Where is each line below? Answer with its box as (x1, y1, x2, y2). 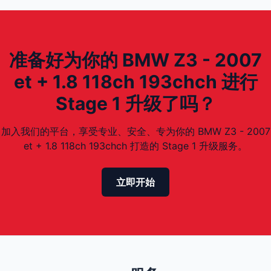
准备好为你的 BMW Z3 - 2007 (9, 49, 262, 71)
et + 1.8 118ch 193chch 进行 (13, 71, 258, 93)
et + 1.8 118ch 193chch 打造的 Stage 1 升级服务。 (24, 140, 247, 152)
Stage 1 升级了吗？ (55, 93, 216, 114)
